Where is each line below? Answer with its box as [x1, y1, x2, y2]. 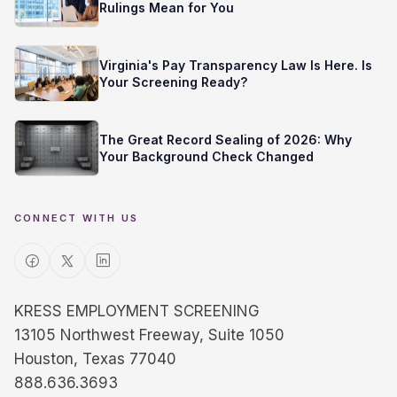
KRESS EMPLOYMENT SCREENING [14, 301, 260, 320]
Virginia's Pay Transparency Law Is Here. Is [99, 57, 372, 73]
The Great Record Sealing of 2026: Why [99, 131, 352, 147]
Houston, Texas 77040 [14, 349, 176, 368]
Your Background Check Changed [99, 148, 314, 164]
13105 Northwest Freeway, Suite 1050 [14, 325, 284, 344]
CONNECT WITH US [14, 211, 138, 224]
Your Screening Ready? [99, 74, 247, 90]
